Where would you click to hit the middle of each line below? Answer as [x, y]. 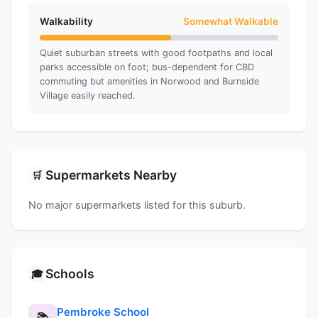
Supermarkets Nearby [111, 175]
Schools [70, 273]
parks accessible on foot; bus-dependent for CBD [147, 67]
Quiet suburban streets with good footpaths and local [156, 53]
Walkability [66, 21]
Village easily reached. [88, 95]
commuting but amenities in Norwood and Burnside [149, 81]
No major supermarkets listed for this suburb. [137, 204]
